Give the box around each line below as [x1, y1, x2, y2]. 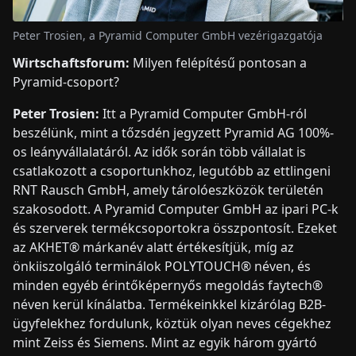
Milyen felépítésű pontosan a [130, 54, 307, 72]
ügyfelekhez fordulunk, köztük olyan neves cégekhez [13, 315, 331, 333]
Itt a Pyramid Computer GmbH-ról [99, 105, 307, 123]
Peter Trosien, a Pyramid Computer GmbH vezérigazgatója [13, 28, 323, 44]
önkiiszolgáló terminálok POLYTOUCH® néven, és [13, 257, 311, 276]
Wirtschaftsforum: [13, 54, 130, 72]
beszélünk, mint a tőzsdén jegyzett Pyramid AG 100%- [13, 124, 334, 142]
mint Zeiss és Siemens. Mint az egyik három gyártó [13, 334, 317, 352]
